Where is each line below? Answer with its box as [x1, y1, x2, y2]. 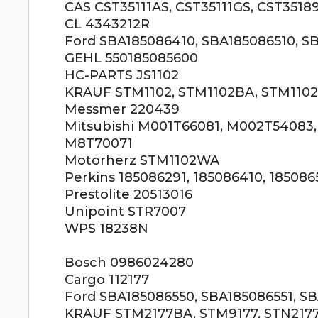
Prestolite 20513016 [65, 187, 193, 202]
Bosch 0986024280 [65, 255, 194, 270]
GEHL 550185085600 [65, 50, 199, 66]
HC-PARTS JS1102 [65, 67, 180, 83]
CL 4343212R [65, 16, 150, 32]
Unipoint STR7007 [65, 204, 187, 219]
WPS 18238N [65, 221, 149, 236]
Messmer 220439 [65, 102, 180, 117]
